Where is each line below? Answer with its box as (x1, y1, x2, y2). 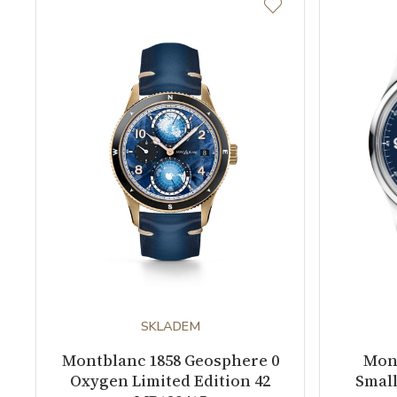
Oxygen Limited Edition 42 (70, 369, 270, 392)
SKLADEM (140, 316, 200, 335)
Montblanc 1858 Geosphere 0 (61, 348, 279, 371)
